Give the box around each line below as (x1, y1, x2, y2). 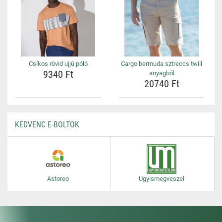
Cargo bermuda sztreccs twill (121, 60, 202, 67)
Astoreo (47, 175, 69, 182)
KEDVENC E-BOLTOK (15, 120, 79, 129)
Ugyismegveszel (138, 175, 184, 182)
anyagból (149, 69, 174, 77)
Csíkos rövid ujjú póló (28, 60, 88, 67)
